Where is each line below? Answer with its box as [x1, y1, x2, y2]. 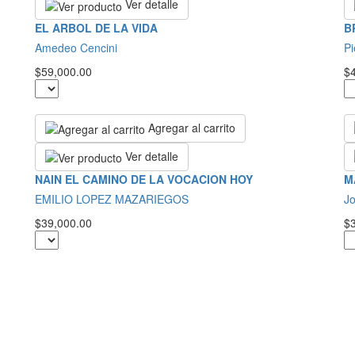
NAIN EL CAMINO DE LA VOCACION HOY [35, 171, 253, 188]
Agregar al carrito [148, 119, 235, 136]
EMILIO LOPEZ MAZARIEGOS [35, 191, 189, 208]
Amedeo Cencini [35, 39, 117, 55]
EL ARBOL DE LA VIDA [35, 19, 158, 36]
